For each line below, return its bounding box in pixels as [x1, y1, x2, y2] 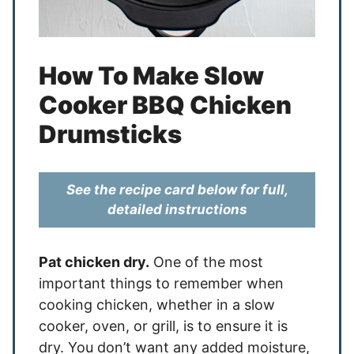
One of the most [149, 254, 263, 270]
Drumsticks [39, 119, 182, 149]
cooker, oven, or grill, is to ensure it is [39, 318, 288, 334]
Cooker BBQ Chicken [39, 90, 292, 119]
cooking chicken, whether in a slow [39, 296, 275, 313]
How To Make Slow [39, 61, 264, 90]
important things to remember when [39, 275, 284, 292]
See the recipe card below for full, [66, 182, 288, 198]
